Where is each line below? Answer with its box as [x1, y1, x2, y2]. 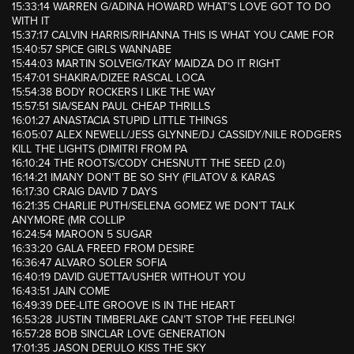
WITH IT [12, 14, 50, 28]
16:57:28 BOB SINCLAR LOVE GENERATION [12, 327, 225, 341]
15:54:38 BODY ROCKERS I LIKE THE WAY [12, 85, 216, 100]
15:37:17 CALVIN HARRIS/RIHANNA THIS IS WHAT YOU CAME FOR [12, 28, 334, 43]
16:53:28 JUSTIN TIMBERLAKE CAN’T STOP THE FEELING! [12, 313, 295, 327]
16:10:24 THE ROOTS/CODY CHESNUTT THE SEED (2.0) [12, 156, 284, 171]
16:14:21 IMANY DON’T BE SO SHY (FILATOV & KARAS [12, 171, 275, 185]
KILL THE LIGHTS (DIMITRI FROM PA [12, 142, 187, 156]
